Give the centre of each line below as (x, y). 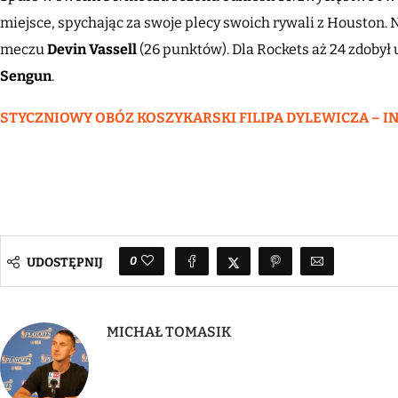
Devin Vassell (92, 49)
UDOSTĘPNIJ (65, 263)
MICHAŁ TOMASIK (169, 331)
